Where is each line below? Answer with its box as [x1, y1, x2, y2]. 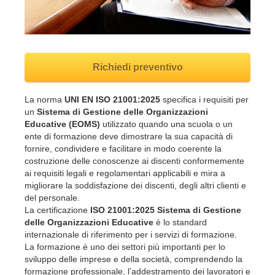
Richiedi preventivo [92, 61, 183, 72]
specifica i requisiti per [160, 94, 249, 104]
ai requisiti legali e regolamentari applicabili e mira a [25, 168, 225, 178]
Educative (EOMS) [25, 118, 100, 129]
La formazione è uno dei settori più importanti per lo [25, 241, 225, 252]
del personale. [25, 192, 80, 203]
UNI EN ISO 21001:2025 [64, 94, 160, 104]
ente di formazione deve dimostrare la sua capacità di [25, 131, 233, 141]
